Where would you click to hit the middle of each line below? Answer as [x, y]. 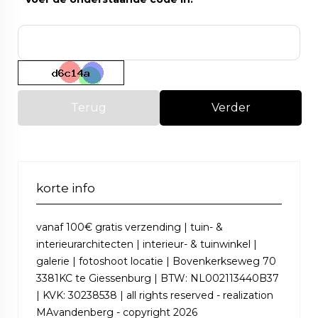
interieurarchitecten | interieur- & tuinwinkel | [147, 244]
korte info [66, 188]
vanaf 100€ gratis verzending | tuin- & [130, 227]
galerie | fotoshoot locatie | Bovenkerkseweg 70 [156, 261]
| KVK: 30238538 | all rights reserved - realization [155, 295]
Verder [231, 108]
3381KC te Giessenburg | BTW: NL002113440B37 [158, 278]
